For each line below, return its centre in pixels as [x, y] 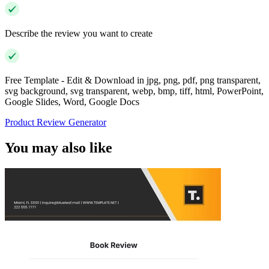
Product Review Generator [56, 122]
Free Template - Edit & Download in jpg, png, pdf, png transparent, [133, 80]
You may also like [59, 148]
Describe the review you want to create [79, 34]
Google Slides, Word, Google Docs [72, 102]
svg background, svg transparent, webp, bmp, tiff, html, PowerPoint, [134, 91]
